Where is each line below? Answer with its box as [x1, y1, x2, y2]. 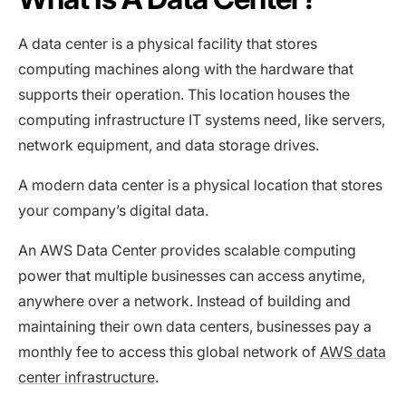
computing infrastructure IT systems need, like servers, [18, 110, 385, 129]
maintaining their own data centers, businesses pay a [18, 316, 372, 335]
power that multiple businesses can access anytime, [18, 266, 365, 285]
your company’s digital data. [18, 200, 208, 219]
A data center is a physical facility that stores [18, 34, 317, 53]
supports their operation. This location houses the [18, 84, 350, 103]
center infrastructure [18, 367, 155, 386]
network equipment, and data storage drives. [18, 135, 319, 154]
